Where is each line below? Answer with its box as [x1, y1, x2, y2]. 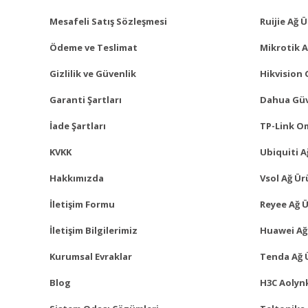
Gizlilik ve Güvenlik [49, 67, 136, 80]
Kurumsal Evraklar [49, 250, 132, 263]
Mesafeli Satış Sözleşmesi [49, 14, 167, 27]
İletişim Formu [49, 197, 115, 210]
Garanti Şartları [49, 93, 122, 106]
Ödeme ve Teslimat [49, 41, 137, 54]
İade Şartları [49, 119, 106, 132]
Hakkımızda [49, 171, 104, 184]
